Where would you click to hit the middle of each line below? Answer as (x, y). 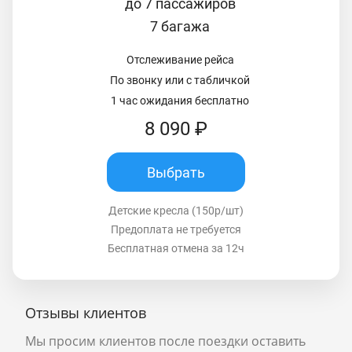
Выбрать (176, 172)
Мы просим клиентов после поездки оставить (165, 341)
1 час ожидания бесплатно (180, 101)
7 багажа (180, 27)
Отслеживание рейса (180, 60)
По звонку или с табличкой (180, 81)
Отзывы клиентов (86, 313)
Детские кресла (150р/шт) (176, 211)
